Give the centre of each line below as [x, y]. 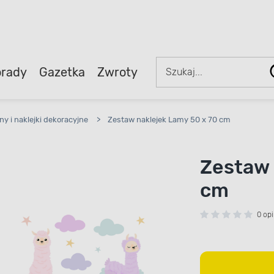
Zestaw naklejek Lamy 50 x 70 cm [169, 120]
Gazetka [62, 72]
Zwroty [117, 72]
